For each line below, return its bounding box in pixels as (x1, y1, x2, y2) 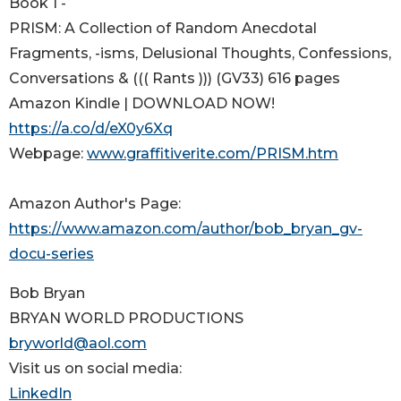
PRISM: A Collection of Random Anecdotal (9, 20, 317, 38)
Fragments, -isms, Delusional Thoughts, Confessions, (9, 45, 391, 63)
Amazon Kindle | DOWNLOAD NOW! (9, 95, 275, 113)
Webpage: (9, 145, 87, 163)
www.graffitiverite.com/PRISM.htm (87, 145, 338, 163)
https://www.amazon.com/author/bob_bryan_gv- (9, 220, 363, 238)
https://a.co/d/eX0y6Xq (9, 120, 173, 138)
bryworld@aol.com (9, 335, 147, 353)
